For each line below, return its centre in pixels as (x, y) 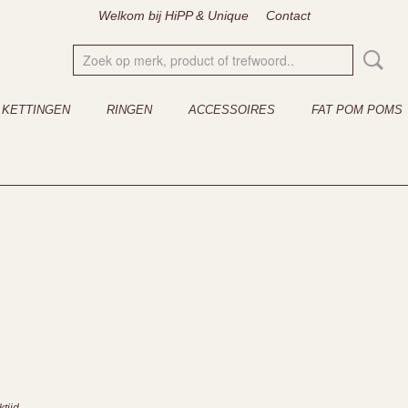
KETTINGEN (36, 110)
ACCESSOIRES (232, 110)
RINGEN (129, 110)
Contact (288, 15)
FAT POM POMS (357, 110)
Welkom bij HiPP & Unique (173, 15)
